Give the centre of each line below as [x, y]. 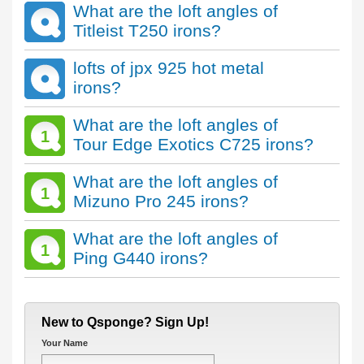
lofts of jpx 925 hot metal [169, 68]
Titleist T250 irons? [147, 30]
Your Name [65, 343]
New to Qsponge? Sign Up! [125, 322]
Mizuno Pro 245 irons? [161, 201]
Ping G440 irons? [141, 258]
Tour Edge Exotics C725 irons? [193, 144]
